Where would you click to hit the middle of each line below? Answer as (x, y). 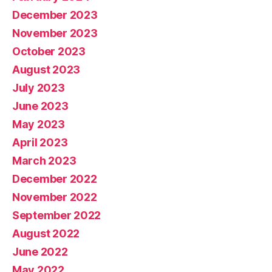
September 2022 (57, 215)
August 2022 (46, 233)
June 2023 (40, 106)
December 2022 (55, 178)
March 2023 (44, 160)
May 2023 (39, 124)
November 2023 (55, 33)
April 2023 (40, 142)
